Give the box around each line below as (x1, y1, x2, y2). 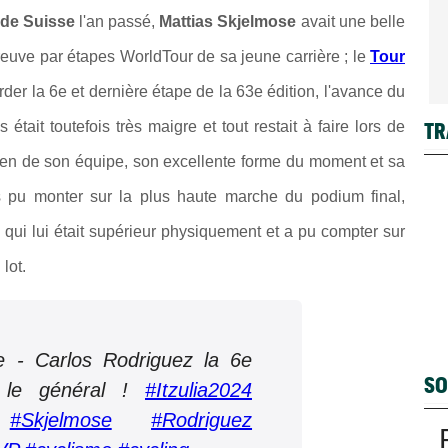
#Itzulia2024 (145, 379, 252, 402)
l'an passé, (78, 13, 160, 31)
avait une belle (296, 13, 406, 31)
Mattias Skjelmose (159, 13, 297, 31)
